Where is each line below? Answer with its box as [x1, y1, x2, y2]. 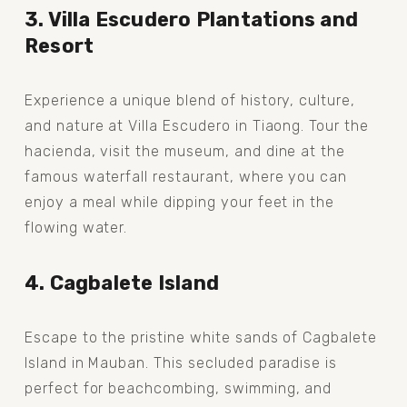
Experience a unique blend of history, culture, [24, 91, 356, 109]
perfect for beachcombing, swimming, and [24, 379, 333, 397]
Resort [24, 34, 94, 57]
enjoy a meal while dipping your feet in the [24, 193, 335, 211]
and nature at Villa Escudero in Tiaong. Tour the [24, 116, 369, 134]
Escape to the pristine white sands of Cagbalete [24, 328, 377, 346]
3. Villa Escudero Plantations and [24, 7, 359, 31]
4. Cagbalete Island [24, 271, 220, 294]
